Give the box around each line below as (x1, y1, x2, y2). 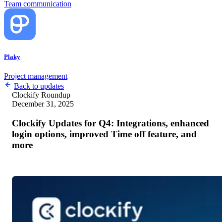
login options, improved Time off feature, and (12, 128, 197, 139)
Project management (4, 72, 67, 81)
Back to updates (14, 82, 64, 91)
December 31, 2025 (12, 100, 74, 109)
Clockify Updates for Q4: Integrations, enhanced (12, 117, 209, 128)
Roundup (41, 91, 70, 100)
